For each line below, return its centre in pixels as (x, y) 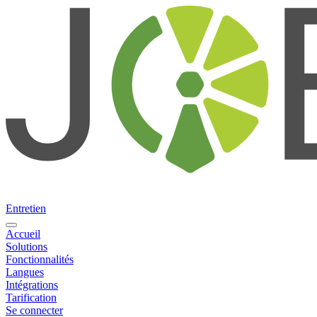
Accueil (23, 234)
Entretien (26, 209)
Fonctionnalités (40, 260)
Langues (25, 272)
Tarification (31, 298)
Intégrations (32, 285)
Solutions (27, 247)
